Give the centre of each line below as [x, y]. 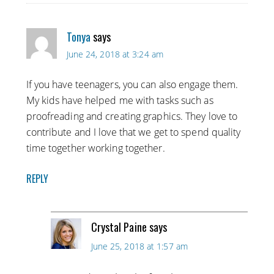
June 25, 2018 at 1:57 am [139, 246]
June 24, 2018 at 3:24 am [115, 54]
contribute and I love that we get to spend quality [133, 132]
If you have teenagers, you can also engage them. [132, 85]
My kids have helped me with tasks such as [120, 101]
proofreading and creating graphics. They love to [132, 117]
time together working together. [95, 148]
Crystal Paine [119, 227]
